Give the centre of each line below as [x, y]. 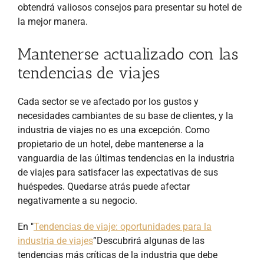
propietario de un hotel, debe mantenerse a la [111, 144]
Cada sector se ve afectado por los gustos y [108, 101]
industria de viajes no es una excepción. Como [114, 130]
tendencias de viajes [89, 73]
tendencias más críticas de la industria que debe [118, 255]
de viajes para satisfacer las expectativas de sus [118, 172]
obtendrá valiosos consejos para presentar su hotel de [130, 7]
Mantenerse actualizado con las [128, 54]
